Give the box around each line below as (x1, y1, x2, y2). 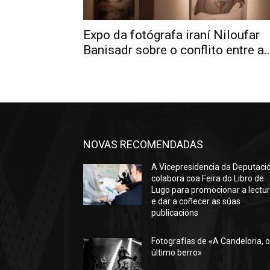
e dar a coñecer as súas (151, 196, 241, 206)
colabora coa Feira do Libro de (151, 174, 265, 183)
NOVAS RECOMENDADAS (83, 138, 203, 151)
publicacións (151, 208, 199, 218)
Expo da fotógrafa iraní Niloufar (83, 28, 260, 42)
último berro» (151, 248, 202, 257)
